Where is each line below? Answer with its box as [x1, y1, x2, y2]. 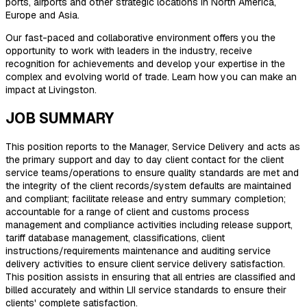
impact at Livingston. [5, 83, 99, 96]
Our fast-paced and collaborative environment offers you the [5, 31, 275, 44]
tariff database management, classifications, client [5, 231, 225, 244]
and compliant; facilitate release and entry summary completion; [5, 192, 286, 205]
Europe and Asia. [5, 8, 85, 21]
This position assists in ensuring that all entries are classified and [5, 270, 295, 283]
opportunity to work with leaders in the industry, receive [5, 44, 252, 57]
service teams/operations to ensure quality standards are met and [5, 166, 299, 179]
